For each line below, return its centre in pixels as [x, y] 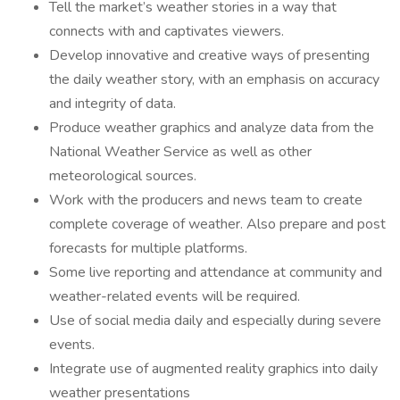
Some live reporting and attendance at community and [216, 272]
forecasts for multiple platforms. [148, 248]
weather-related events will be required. [175, 296]
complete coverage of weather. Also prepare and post [217, 224]
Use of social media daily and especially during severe [215, 321]
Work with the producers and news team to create [206, 200]
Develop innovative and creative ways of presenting [209, 55]
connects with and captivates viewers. [168, 31]
